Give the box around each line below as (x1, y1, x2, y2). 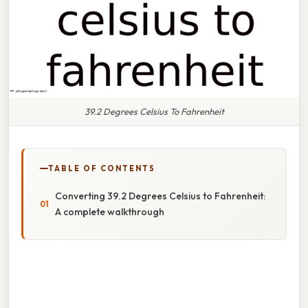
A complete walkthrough (55, 205, 164, 218)
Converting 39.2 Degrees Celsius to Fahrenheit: (55, 189, 265, 202)
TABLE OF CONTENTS (48, 163, 155, 173)
